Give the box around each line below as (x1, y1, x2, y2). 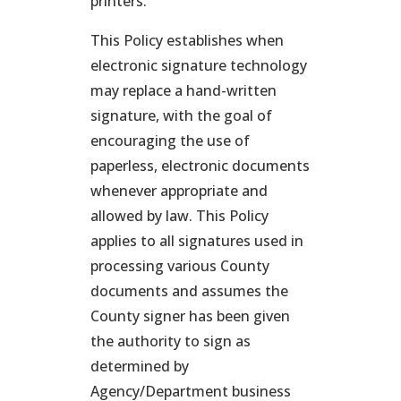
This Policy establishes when (90, 30, 284, 50)
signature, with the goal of (90, 106, 272, 125)
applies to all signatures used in (90, 231, 303, 251)
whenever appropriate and (90, 181, 268, 200)
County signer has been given (90, 306, 290, 326)
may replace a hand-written (90, 81, 277, 100)
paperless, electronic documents (90, 156, 310, 175)
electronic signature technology (90, 55, 307, 75)
